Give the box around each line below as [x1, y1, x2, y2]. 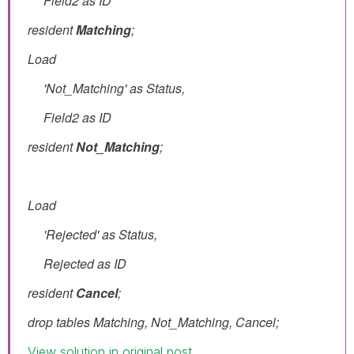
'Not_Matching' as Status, [28, 78, 185, 97]
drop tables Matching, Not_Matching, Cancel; [28, 312, 279, 331]
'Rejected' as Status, [28, 224, 157, 243]
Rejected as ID [28, 254, 126, 273]
